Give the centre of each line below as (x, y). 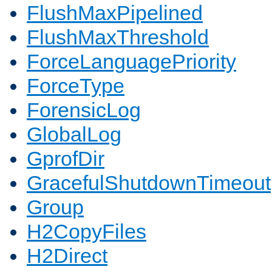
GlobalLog (74, 134)
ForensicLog (84, 110)
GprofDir (66, 159)
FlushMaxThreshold (118, 37)
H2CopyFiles (87, 232)
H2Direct (67, 256)
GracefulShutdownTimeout (149, 183)
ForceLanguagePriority (131, 62)
